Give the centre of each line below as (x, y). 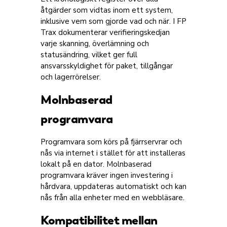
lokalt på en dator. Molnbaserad (96, 164)
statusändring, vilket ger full (89, 55)
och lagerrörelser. (71, 77)
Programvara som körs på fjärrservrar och (111, 142)
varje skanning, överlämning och (95, 44)
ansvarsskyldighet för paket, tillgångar (107, 66)
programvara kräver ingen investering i (107, 175)
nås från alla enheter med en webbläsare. (112, 198)
